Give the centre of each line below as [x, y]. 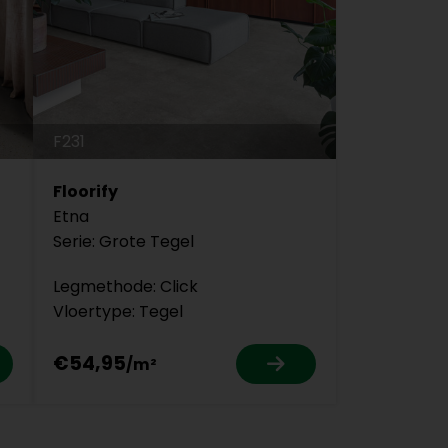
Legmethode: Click [125, 286]
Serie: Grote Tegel [123, 241]
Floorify [85, 191]
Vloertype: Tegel [117, 311]
